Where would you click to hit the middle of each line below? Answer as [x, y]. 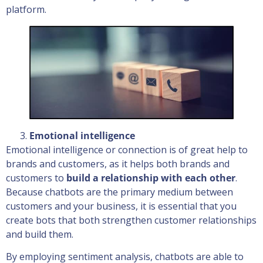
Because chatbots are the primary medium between [119, 192]
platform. [26, 9]
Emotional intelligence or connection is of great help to [127, 149]
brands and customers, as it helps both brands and [118, 163]
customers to [36, 178]
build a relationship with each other [151, 178]
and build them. [40, 234]
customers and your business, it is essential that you [121, 206]
